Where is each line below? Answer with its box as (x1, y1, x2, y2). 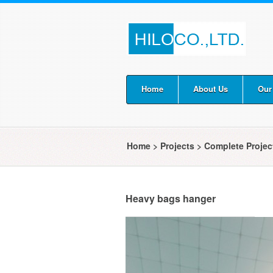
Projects (160, 140, 194, 152)
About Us (193, 83, 228, 94)
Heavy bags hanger (126, 191, 216, 205)
